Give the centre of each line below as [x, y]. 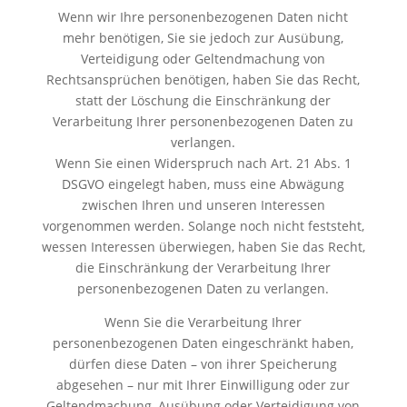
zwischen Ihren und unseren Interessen [203, 204]
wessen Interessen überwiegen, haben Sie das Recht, [203, 246]
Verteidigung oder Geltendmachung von [203, 58]
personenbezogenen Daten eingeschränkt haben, [203, 342]
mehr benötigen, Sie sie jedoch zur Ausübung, [203, 37]
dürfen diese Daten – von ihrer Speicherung [203, 363]
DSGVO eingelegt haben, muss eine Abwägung [203, 184]
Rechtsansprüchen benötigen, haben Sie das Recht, [203, 79]
